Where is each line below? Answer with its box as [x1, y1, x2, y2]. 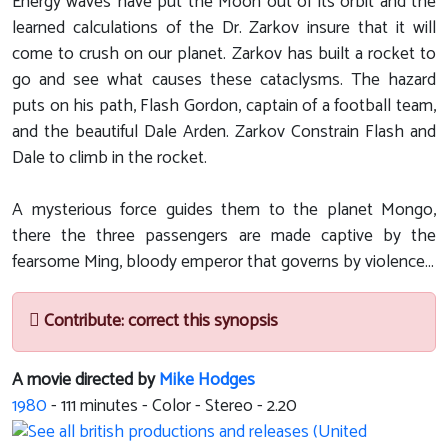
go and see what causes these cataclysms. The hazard [12, 66, 436, 96]
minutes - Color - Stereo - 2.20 [76, 392, 297, 422]
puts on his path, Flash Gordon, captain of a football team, [12, 92, 436, 122]
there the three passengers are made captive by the [12, 222, 436, 252]
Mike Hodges [159, 366, 255, 396]
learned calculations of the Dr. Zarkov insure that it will [12, 14, 436, 44]
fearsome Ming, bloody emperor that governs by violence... [12, 248, 434, 278]
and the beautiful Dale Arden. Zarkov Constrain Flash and [12, 118, 436, 148]
